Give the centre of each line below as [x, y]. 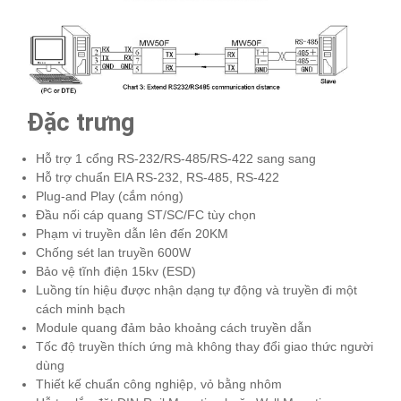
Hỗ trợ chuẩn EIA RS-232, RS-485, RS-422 [158, 177]
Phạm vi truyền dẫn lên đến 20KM [132, 233]
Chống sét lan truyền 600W [113, 252]
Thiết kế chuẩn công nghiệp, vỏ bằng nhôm [159, 384]
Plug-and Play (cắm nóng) [110, 196]
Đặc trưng [81, 122]
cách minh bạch [81, 308]
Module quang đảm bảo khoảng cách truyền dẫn [174, 327]
